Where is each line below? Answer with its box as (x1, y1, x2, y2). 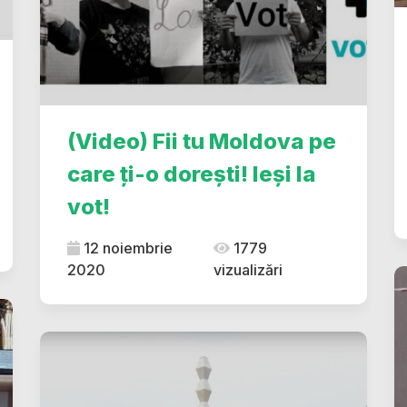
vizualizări (213, 261, 283, 279)
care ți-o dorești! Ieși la (67, 161, 316, 187)
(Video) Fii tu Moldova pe (67, 128, 336, 154)
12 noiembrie (80, 239, 173, 257)
